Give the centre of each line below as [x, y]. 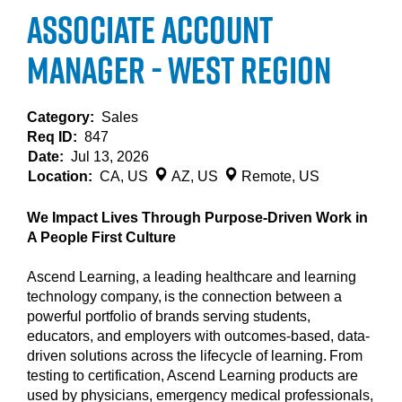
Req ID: [56, 137]
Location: [64, 176]
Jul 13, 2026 [110, 157]
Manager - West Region [179, 70]
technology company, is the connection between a [184, 297]
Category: [64, 117]
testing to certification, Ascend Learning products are [192, 376]
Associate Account [150, 29]
